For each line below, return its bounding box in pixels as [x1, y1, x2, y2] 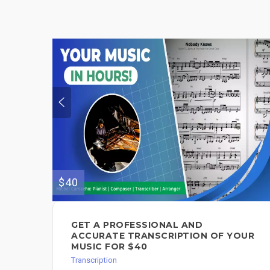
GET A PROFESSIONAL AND [71, 219, 202, 230]
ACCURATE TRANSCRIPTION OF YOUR [71, 230, 254, 241]
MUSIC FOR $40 [71, 240, 148, 252]
